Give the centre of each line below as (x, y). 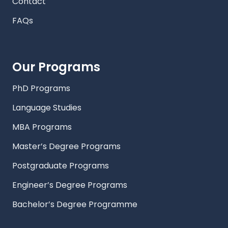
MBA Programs (42, 127)
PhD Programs (41, 89)
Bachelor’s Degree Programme (75, 205)
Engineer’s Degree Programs (70, 185)
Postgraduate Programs (61, 166)
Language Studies (47, 108)
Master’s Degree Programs (66, 147)
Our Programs (56, 67)
